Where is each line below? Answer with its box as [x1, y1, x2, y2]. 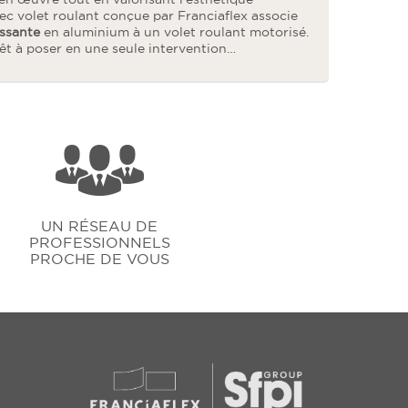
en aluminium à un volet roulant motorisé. [40, 24, 309, 40]
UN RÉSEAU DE [41, 217, 158, 235]
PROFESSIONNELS [28, 233, 170, 251]
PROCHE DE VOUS [29, 250, 169, 268]
